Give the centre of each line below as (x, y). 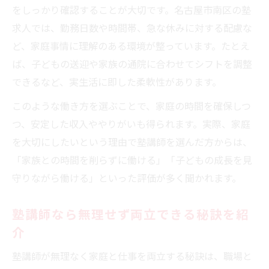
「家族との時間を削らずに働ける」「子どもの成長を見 (132, 159)
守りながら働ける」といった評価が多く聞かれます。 (127, 177)
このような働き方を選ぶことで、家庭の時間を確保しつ (131, 105)
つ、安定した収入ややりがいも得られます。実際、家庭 (131, 123)
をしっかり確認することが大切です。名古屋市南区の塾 (131, 9)
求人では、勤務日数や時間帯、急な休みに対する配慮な (132, 27)
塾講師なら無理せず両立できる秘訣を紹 (131, 213)
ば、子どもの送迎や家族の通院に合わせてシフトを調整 (132, 63)
